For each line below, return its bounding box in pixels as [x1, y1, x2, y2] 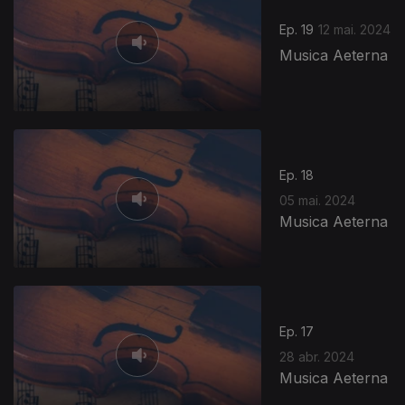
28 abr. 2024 [279, 349, 355, 365]
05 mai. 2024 [279, 193, 356, 209]
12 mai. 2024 [318, 21, 391, 37]
